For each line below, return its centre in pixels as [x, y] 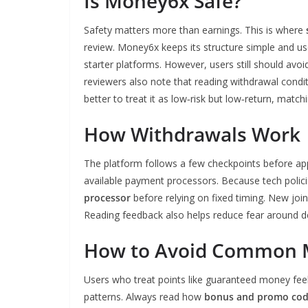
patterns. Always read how [144, 297]
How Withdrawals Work [192, 134]
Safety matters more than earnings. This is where [195, 30]
